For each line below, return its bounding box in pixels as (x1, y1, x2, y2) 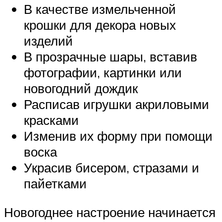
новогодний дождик (24, 80, 138, 97)
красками (24, 112, 79, 128)
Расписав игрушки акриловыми (24, 96, 209, 112)
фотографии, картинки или (24, 64, 182, 81)
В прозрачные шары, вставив (24, 49, 197, 65)
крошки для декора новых (24, 17, 176, 33)
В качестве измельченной (24, 1, 176, 17)
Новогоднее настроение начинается (4, 204, 216, 220)
